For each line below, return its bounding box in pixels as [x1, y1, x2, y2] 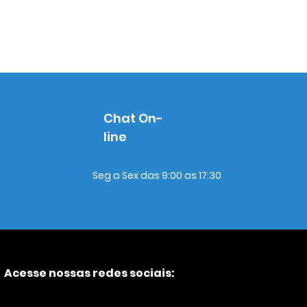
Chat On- [103, 110, 163, 127]
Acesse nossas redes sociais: [4, 265, 175, 281]
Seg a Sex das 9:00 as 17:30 [93, 169, 221, 182]
